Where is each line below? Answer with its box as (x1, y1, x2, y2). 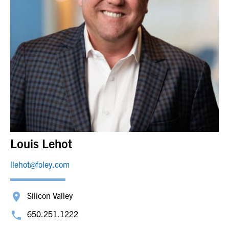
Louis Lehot (10, 135, 72, 151)
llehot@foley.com (10, 159, 70, 169)
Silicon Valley (27, 190, 73, 200)
